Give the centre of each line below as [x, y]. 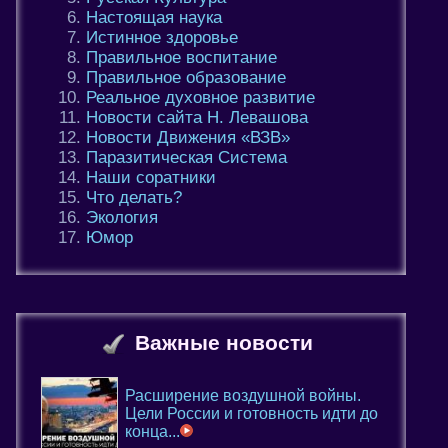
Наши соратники [151, 177]
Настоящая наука [154, 17]
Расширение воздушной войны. [243, 395]
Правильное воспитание [181, 57]
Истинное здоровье [162, 37]
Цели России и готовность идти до [251, 413]
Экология [122, 217]
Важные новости [223, 342]
